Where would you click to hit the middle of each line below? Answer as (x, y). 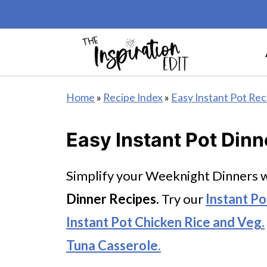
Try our (182, 199)
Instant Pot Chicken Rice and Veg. (165, 222)
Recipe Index (133, 97)
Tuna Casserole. (114, 245)
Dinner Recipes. (113, 199)
